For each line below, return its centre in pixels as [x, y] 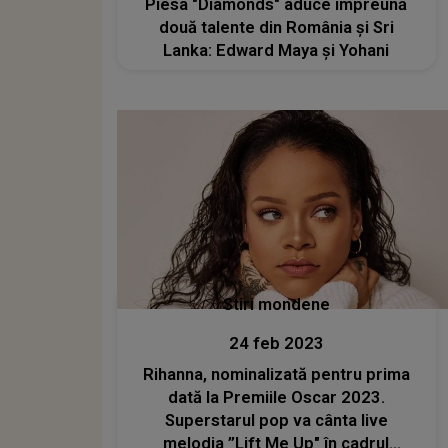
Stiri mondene [276, 305]
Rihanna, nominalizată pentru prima [276, 375]
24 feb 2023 [276, 344]
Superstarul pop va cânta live [276, 421]
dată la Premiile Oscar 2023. [276, 398]
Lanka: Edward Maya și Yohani [276, 50]
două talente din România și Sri [276, 27]
